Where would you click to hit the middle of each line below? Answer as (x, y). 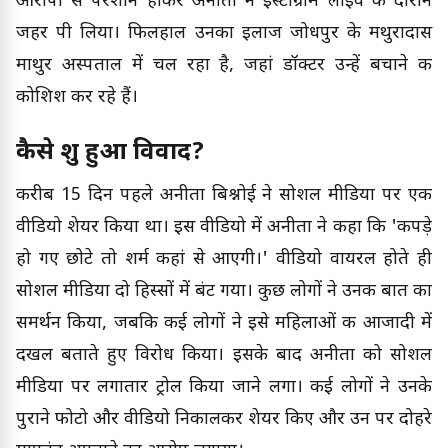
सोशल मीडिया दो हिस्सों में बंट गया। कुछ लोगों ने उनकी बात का (224, 291)
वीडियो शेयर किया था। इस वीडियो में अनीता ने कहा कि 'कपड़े (224, 227)
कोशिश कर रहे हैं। (77, 97)
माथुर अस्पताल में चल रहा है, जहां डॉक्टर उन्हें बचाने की (224, 65)
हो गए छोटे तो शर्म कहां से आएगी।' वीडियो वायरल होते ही (224, 259)
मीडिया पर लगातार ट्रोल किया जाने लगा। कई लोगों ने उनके (224, 387)
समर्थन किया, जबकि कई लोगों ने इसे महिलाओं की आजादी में (224, 323)
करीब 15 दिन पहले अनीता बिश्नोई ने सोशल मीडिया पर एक (224, 195)
